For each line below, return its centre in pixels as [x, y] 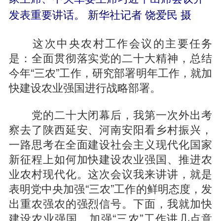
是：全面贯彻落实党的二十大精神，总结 [110, 57]
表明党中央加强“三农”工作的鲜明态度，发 [110, 188]
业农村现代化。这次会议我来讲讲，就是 [110, 173]
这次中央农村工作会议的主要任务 [110, 42]
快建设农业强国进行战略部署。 [85, 87]
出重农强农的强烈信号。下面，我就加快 [110, 203]
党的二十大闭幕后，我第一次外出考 [110, 114]
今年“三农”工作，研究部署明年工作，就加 [110, 72]
